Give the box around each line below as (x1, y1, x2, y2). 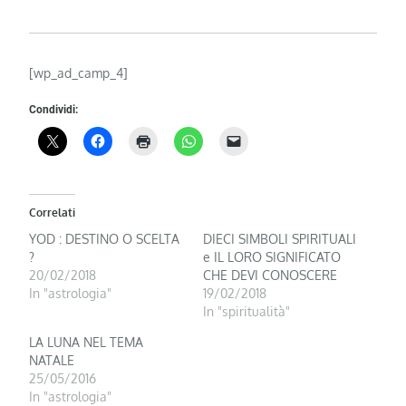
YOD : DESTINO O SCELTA (29, 231, 180, 247)
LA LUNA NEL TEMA (29, 334, 144, 351)
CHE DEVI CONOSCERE (203, 267, 337, 284)
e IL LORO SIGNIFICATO (203, 249, 341, 266)
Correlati (29, 206, 76, 220)
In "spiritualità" (203, 304, 290, 320)
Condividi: (29, 103, 79, 117)
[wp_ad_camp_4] (29, 64, 129, 81)
